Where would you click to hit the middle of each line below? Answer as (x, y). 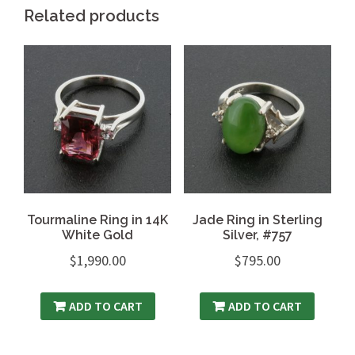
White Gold (98, 235)
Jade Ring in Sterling (257, 219)
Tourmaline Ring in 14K (98, 219)
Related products (92, 16)
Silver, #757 (257, 235)
